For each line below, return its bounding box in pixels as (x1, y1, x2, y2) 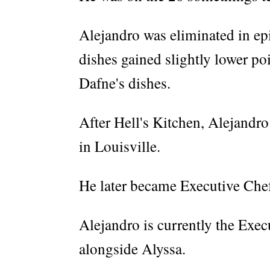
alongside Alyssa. (79, 238, 186, 259)
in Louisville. (79, 136, 160, 156)
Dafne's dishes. (79, 72, 171, 93)
